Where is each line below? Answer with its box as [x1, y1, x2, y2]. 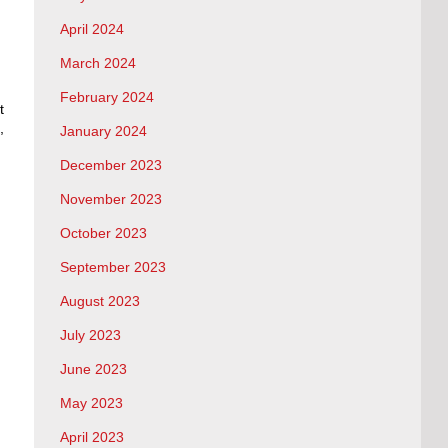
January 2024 [59, 123, 147, 140]
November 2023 [59, 191, 162, 208]
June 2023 [59, 361, 127, 378]
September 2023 [59, 259, 166, 276]
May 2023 [59, 395, 123, 412]
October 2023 [59, 225, 147, 242]
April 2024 [59, 21, 124, 38]
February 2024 [59, 89, 154, 106]
